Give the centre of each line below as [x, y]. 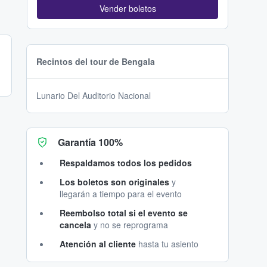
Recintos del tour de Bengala [96, 62]
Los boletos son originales [114, 182]
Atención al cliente [98, 244]
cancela [75, 225]
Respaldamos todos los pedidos [126, 163]
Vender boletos [128, 9]
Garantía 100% [90, 142]
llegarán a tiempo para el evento [121, 194]
